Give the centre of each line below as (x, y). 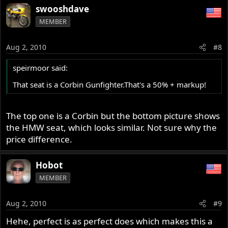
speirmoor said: (40, 68)
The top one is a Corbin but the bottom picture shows (113, 116)
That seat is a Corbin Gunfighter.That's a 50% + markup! (110, 85)
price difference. (39, 139)
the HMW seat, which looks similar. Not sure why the (112, 127)
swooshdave (63, 9)
